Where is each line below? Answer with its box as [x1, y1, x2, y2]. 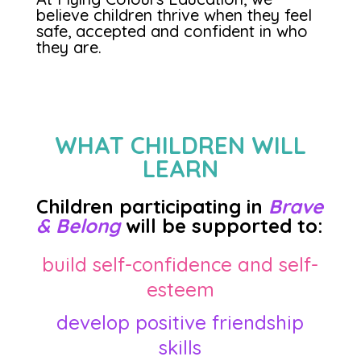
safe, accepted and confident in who [35, 21, 308, 41]
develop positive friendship [56, 310, 305, 334]
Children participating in [35, 194, 268, 218]
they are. [35, 37, 102, 57]
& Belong [35, 214, 120, 238]
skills [159, 335, 202, 359]
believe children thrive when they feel [35, 5, 312, 25]
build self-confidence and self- [42, 252, 319, 276]
